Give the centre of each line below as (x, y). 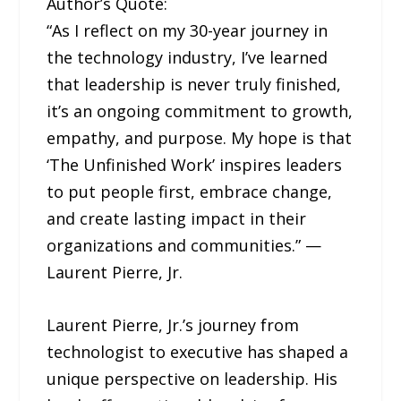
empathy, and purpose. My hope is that (200, 137)
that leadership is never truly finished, (194, 84)
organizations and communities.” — (184, 245)
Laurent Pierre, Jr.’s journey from (173, 324)
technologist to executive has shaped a (198, 351)
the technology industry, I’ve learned (188, 57)
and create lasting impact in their (177, 218)
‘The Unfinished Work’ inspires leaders (195, 164)
